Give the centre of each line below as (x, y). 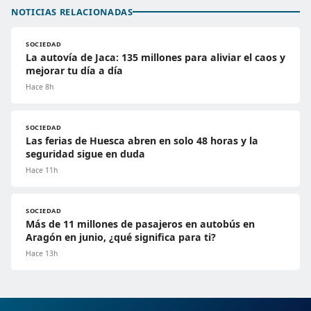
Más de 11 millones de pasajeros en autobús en (140, 224)
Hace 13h (42, 253)
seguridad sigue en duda (85, 153)
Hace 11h (42, 170)
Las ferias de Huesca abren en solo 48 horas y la (142, 140)
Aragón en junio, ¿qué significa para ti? (121, 237)
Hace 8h (40, 86)
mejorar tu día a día (74, 70)
